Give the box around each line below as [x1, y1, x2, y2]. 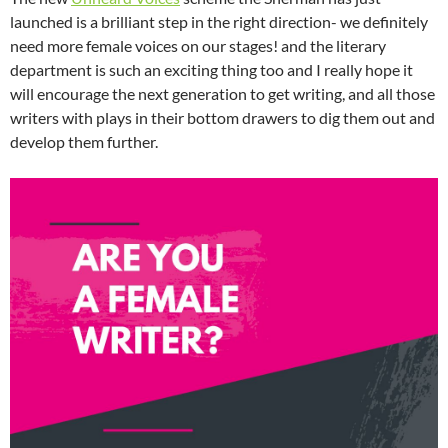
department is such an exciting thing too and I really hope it [10, 60, 413, 80]
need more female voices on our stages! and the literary [10, 36, 386, 56]
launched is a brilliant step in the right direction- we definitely [10, 12, 428, 32]
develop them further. [10, 132, 158, 152]
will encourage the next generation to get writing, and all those [10, 84, 435, 104]
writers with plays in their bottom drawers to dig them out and [10, 108, 435, 128]
